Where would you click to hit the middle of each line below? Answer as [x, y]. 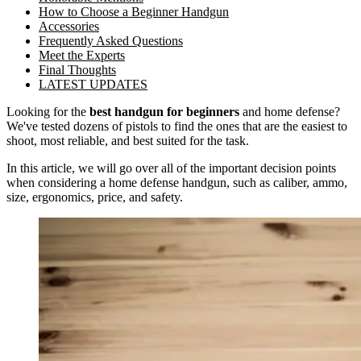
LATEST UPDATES [93, 84]
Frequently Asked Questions [111, 40]
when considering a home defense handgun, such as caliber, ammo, [177, 182]
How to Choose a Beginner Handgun [134, 11]
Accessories [69, 26]
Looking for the [48, 111]
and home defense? [290, 111]
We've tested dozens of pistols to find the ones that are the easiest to [177, 126]
